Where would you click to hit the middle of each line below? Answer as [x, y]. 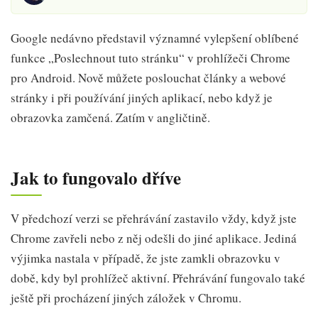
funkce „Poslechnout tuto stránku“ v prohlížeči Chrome [150, 58]
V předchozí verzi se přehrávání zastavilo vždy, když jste [154, 218]
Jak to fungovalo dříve [96, 178]
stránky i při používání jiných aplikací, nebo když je [142, 98]
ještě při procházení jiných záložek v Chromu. [126, 297]
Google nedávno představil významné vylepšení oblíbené [155, 38]
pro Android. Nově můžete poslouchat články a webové [148, 78]
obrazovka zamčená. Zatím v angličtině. [110, 117]
